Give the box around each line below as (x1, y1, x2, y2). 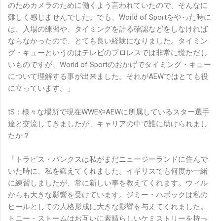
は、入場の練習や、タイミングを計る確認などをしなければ (8, 25, 208, 34)
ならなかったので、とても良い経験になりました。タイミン (8, 37, 208, 46)
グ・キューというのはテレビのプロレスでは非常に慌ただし (8, 48, 208, 58)
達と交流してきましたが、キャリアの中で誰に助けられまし (8, 119, 208, 129)
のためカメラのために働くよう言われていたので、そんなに (8, 1, 208, 10)
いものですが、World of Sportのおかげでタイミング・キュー (8, 60, 211, 70)
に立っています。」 (8, 84, 74, 93)
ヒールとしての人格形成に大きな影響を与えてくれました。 (8, 202, 208, 212)
